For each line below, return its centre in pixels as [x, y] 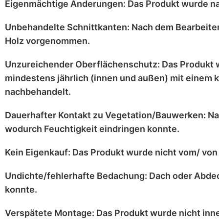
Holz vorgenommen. [47, 41]
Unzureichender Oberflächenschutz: [82, 64]
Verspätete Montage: [50, 213]
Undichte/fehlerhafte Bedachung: [76, 176]
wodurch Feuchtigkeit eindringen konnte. [92, 129]
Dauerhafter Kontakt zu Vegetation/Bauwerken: [105, 115]
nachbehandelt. [38, 92]
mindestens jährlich [47, 78]
